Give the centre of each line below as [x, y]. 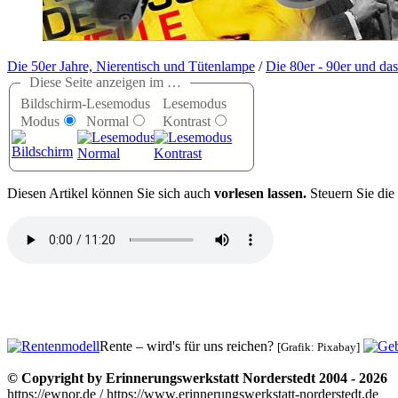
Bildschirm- [53, 104]
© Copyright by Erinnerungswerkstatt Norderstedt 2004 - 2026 [197, 378]
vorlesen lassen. [260, 194]
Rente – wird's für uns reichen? [188, 346]
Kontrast [187, 122]
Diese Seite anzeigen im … [105, 83]
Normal [107, 122]
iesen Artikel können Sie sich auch [116, 194]
